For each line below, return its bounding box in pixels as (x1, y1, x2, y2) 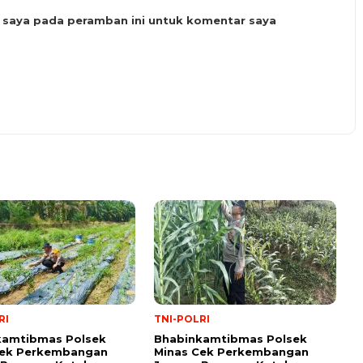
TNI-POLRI (154, 312, 210, 325)
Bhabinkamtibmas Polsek (154, 331, 307, 345)
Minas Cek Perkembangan (154, 344, 309, 358)
